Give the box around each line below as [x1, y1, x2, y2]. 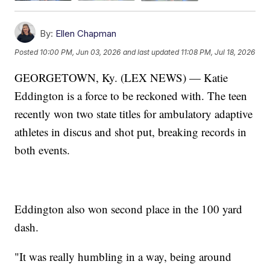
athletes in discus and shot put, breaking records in [14, 124, 247, 139]
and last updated [123, 48, 180, 57]
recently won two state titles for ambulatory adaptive [14, 105, 253, 121]
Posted [14, 48, 40, 57]
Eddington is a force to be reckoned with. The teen [14, 87, 248, 103]
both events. [14, 142, 71, 157]
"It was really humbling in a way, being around [14, 248, 232, 264]
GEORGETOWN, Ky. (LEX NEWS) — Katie [14, 69, 228, 85]
